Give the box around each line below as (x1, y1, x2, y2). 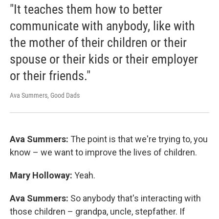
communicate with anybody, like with (10, 19, 195, 34)
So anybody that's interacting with (70, 193, 201, 204)
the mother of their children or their (10, 35, 187, 50)
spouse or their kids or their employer (10, 52, 198, 67)
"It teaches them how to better (10, 2, 162, 17)
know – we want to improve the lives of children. (10, 147, 197, 158)
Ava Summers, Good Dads (10, 91, 80, 100)
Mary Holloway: (10, 170, 74, 181)
